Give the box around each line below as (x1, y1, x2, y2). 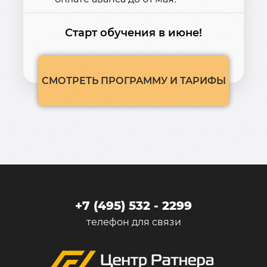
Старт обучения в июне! (65, 26, 202, 39)
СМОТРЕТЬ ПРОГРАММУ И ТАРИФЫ (41, 74, 226, 86)
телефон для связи (86, 216, 181, 228)
